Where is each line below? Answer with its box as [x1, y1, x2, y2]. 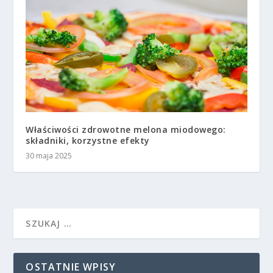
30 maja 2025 [26, 150, 73, 161]
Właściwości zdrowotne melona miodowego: [26, 123, 226, 135]
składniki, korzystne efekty [26, 134, 150, 146]
